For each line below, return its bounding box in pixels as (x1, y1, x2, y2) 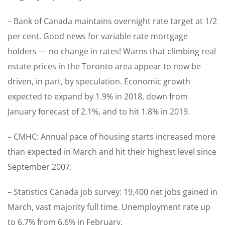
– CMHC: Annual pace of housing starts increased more (8, 131, 215, 143)
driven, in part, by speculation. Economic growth (8, 76, 190, 87)
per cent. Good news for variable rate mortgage (8, 31, 188, 42)
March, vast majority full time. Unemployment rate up (8, 201, 210, 213)
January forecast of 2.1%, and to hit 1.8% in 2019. (8, 106, 190, 118)
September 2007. (8, 161, 72, 173)
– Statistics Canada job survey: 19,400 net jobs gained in (8, 186, 217, 198)
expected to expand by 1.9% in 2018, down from (8, 91, 188, 102)
